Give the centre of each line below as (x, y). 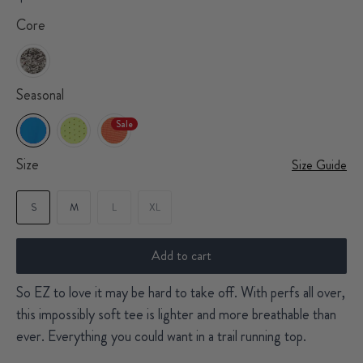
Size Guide (319, 165)
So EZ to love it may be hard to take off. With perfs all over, (181, 293)
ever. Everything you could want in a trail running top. (161, 336)
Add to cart (181, 256)
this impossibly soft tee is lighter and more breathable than (176, 314)
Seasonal (40, 95)
